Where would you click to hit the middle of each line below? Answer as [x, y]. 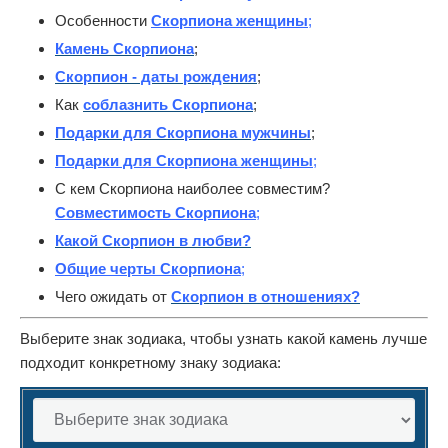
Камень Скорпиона [124, 48]
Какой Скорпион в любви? [153, 240]
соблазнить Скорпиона [168, 104]
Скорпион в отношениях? [265, 296]
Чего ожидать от [113, 296]
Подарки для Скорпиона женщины [184, 160]
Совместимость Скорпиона [155, 212]
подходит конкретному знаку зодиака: [150, 362]
